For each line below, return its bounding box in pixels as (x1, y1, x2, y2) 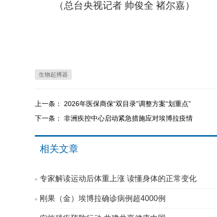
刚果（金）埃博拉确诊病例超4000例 (40, 194, 166, 202)
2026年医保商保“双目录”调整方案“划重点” (64, 100, 191, 108)
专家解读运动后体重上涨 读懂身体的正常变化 (40, 174, 197, 183)
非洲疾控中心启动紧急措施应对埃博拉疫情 (64, 114, 193, 122)
